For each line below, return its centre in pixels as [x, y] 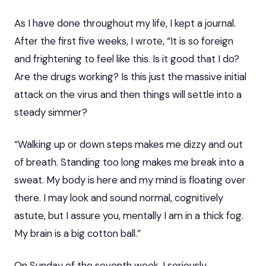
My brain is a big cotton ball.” [77, 233]
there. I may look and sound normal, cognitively [119, 197]
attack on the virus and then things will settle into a [128, 94]
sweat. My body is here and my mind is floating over [130, 180]
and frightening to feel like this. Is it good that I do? [127, 58]
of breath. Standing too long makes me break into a [129, 162]
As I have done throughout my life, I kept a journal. [125, 23]
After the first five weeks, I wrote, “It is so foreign [124, 41]
